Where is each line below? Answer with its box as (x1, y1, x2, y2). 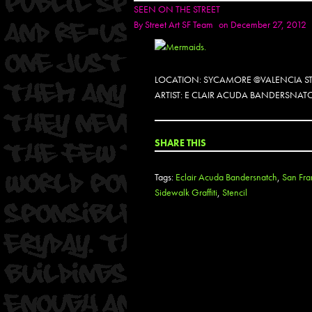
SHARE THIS (155, 136, 206, 149)
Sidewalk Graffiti (155, 186, 217, 198)
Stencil (222, 186, 247, 198)
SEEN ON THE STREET (134, 3, 220, 15)
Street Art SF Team (145, 18, 213, 31)
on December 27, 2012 (219, 18, 306, 31)
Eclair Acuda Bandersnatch (175, 171, 277, 183)
